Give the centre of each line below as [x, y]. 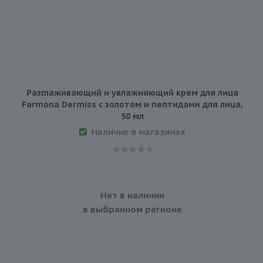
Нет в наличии [132, 195]
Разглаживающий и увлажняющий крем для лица [132, 92]
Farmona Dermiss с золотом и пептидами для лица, [132, 104]
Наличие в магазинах [138, 131]
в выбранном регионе [132, 209]
